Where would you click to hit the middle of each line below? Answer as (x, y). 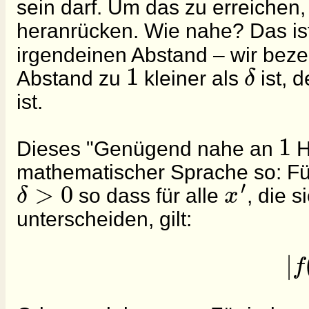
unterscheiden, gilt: (104, 219)
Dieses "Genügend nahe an (148, 148)
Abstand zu (71, 78)
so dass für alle (149, 196)
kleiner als (192, 78)
